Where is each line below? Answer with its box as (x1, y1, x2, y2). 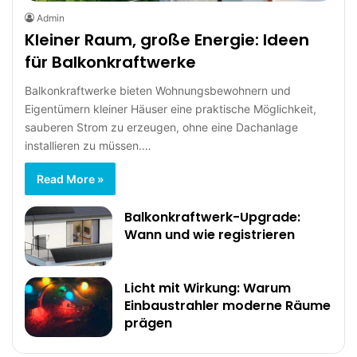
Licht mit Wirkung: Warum (124, 278, 291, 297)
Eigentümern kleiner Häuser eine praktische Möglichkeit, (25, 101, 316, 116)
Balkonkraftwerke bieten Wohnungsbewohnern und (25, 83, 291, 97)
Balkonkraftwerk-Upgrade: (124, 207, 300, 226)
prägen (124, 313, 172, 332)
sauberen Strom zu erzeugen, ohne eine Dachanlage (25, 120, 298, 134)
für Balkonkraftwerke (25, 50, 196, 73)
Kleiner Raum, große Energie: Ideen (25, 28, 309, 51)
